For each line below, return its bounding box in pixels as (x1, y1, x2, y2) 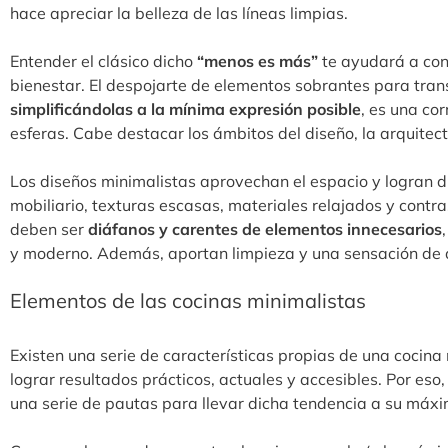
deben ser (10, 219, 84, 240)
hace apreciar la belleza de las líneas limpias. (10, 3, 348, 24)
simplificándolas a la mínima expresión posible (10, 99, 361, 120)
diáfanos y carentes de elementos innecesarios (84, 219, 442, 240)
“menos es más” (193, 51, 322, 72)
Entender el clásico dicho (10, 51, 193, 72)
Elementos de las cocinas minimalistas (10, 288, 366, 314)
